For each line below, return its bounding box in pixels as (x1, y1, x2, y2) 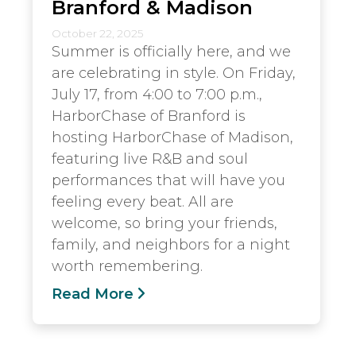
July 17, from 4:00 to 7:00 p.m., (52, 86, 262, 103)
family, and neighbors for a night (52, 236, 290, 253)
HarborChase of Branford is (52, 107, 246, 125)
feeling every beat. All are (52, 193, 234, 211)
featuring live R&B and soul (52, 150, 248, 168)
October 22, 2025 (52, 27, 143, 40)
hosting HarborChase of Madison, (52, 129, 293, 146)
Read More (52, 285, 133, 303)
